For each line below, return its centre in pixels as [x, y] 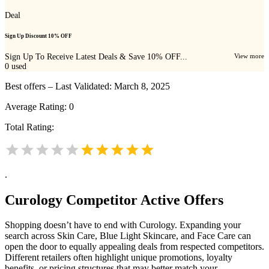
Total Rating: [29, 127]
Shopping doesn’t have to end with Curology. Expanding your [123, 225]
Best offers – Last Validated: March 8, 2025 [87, 86]
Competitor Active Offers [143, 200]
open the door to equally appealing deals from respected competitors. [134, 247]
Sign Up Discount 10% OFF [38, 36]
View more [249, 56]
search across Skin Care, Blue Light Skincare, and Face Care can [128, 236]
